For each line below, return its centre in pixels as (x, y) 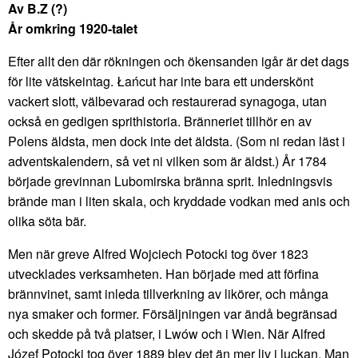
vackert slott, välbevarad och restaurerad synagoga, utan (167, 101)
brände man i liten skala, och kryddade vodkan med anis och (179, 201)
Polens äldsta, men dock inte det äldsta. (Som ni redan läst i (177, 141)
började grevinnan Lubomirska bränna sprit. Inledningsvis (170, 181)
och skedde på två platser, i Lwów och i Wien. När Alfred (167, 333)
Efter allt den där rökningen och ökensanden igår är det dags (179, 61)
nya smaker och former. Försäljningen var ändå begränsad (173, 313)
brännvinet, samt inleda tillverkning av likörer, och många (168, 293)
